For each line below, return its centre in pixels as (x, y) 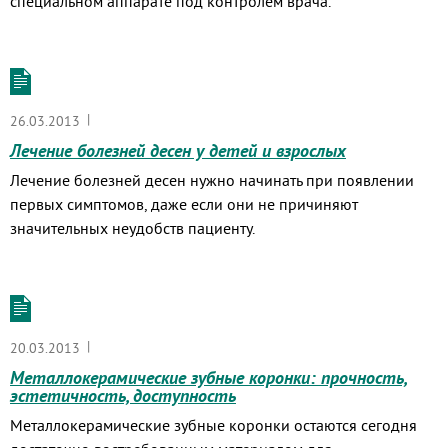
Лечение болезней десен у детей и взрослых (178, 150)
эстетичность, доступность (123, 395)
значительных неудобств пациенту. (132, 228)
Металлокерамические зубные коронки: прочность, (209, 377)
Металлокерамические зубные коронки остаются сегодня (213, 425)
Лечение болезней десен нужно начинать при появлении (212, 180)
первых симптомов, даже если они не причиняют (184, 204)
